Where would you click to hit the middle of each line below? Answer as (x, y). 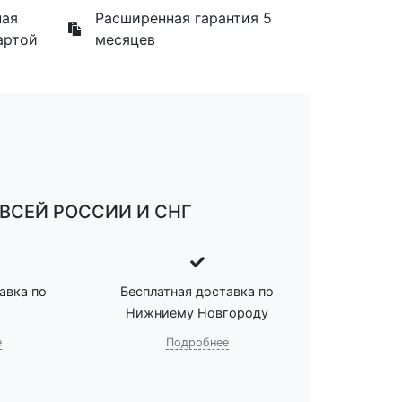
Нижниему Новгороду (197, 312)
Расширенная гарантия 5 (184, 17)
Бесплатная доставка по (197, 291)
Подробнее (197, 342)
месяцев (125, 39)
